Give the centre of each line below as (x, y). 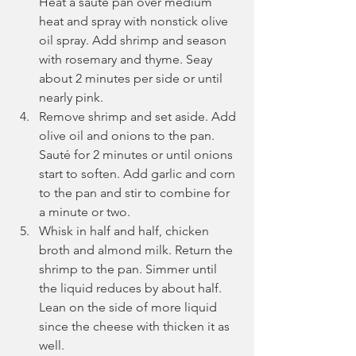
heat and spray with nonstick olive (135, 21)
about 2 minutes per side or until (132, 78)
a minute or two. (85, 211)
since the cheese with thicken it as (136, 326)
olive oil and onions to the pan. (128, 135)
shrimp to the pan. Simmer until (130, 269)
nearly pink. (71, 97)
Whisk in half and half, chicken (126, 230)
